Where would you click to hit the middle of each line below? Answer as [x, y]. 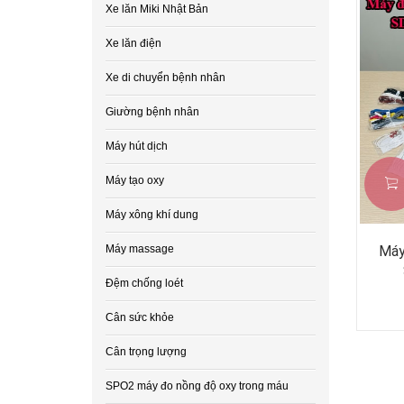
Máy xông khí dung [152, 215]
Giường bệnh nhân [152, 112]
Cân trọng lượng [146, 352]
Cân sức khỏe [140, 317]
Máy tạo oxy [135, 180]
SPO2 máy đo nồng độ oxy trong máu [197, 386]
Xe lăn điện [133, 43]
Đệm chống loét [144, 283]
